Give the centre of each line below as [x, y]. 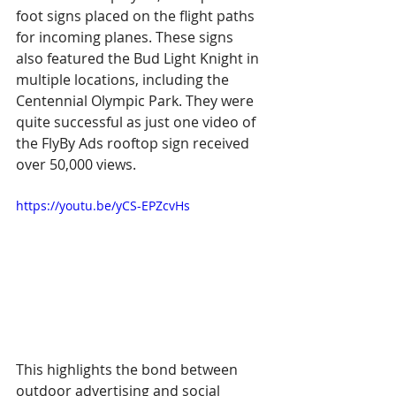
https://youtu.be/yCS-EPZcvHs [103, 206]
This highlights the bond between [129, 369]
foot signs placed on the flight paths [137, 16]
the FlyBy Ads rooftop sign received [134, 144]
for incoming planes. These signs [126, 38]
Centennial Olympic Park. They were [137, 101]
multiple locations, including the [124, 80]
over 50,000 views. [76, 165]
